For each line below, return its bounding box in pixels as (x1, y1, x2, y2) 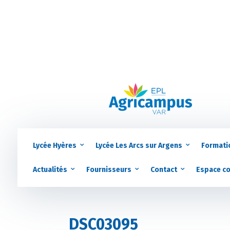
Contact (150, 165, 177, 174)
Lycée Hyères (32, 141, 76, 150)
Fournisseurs (86, 165, 131, 174)
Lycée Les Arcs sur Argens (95, 141, 182, 150)
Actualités (32, 165, 67, 174)
